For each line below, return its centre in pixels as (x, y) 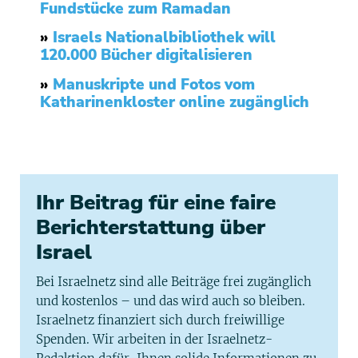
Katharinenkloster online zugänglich (175, 102)
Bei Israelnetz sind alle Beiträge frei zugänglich (174, 282)
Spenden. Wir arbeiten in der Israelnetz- (154, 340)
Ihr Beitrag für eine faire (156, 203)
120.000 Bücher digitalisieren (146, 56)
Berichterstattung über (151, 228)
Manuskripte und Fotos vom (154, 84)
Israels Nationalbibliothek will (164, 38)
